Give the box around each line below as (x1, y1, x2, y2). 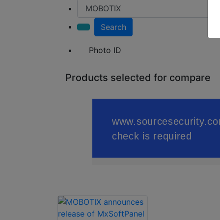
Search (101, 22, 126, 32)
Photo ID (89, 45, 121, 55)
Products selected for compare (65, 72, 211, 84)
